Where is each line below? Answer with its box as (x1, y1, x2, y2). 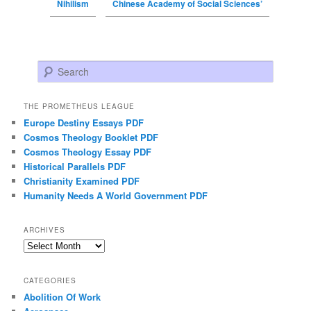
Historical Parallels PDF (24, 159, 126, 173)
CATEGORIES (24, 275, 77, 285)
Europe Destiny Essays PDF (24, 115, 144, 129)
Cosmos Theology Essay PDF (24, 144, 152, 158)
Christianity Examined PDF (24, 174, 140, 187)
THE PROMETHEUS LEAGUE (24, 101, 135, 111)
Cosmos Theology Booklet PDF (24, 130, 159, 144)
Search (37, 60, 66, 74)
